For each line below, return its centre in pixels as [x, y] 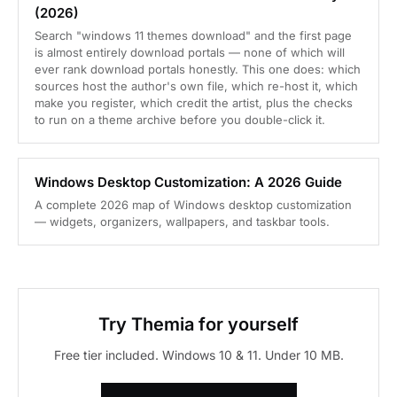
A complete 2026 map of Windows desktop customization [193, 205]
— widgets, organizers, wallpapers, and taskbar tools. [182, 222]
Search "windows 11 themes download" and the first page [193, 36]
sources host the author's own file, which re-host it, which [196, 86]
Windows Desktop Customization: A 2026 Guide [188, 183]
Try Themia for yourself [198, 325]
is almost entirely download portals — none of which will [190, 53]
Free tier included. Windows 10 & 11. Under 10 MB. [198, 355]
